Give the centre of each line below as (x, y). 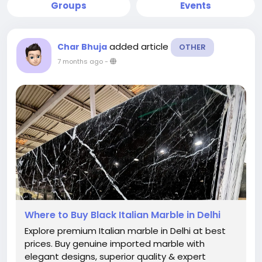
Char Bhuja (82, 47)
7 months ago (80, 61)
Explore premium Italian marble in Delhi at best (125, 231)
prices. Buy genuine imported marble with (115, 244)
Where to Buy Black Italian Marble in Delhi (123, 215)
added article (140, 46)
